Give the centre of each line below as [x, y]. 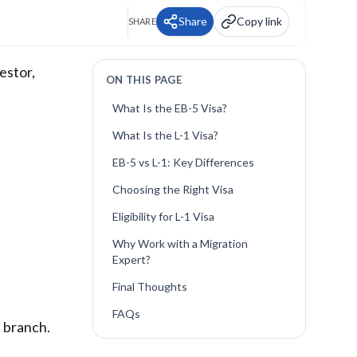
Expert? [131, 259]
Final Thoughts [149, 286]
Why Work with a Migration [180, 243]
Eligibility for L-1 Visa [163, 216]
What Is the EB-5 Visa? [169, 108]
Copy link [259, 21]
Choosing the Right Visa [173, 189]
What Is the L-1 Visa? [165, 135]
